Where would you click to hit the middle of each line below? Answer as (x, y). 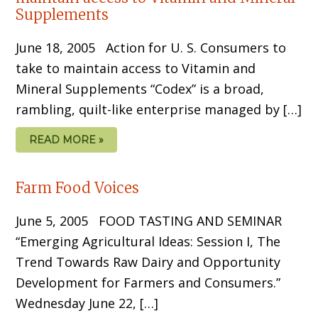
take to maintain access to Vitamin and (136, 68)
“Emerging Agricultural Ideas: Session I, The (148, 241)
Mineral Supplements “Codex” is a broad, (140, 88)
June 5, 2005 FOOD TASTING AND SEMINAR (149, 220)
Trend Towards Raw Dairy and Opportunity (148, 262)
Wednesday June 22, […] (87, 303)
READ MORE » (67, 139)
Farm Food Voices (78, 187)
